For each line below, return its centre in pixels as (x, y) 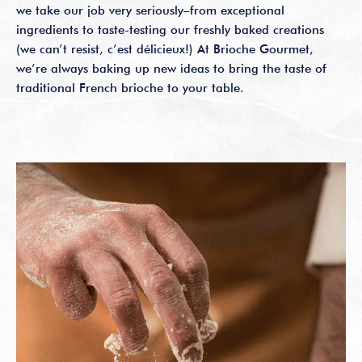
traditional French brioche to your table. (130, 88)
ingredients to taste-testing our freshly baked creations (170, 30)
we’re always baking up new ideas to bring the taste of (171, 69)
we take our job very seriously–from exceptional (150, 11)
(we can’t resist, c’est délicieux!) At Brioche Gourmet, (165, 49)
